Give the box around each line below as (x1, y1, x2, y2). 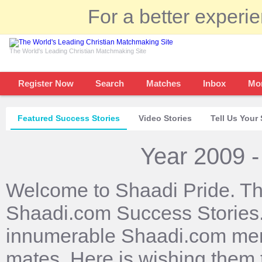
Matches (146, 78, 181, 88)
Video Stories (139, 113, 192, 123)
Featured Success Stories (18, 113, 120, 123)
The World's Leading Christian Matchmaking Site (9, 47, 146, 54)
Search (95, 78, 124, 88)
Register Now (18, 78, 74, 88)
